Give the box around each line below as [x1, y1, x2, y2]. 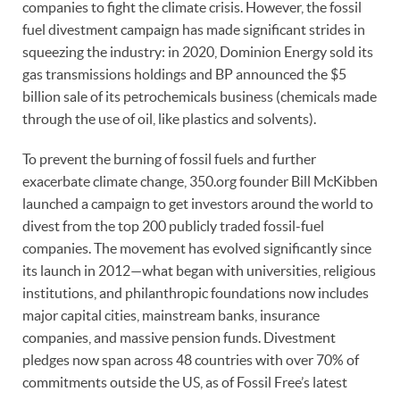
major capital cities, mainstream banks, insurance [22, 307, 320, 324]
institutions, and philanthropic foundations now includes [22, 285, 369, 302]
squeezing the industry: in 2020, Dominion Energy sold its [22, 44, 373, 61]
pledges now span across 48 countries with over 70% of [22, 352, 359, 369]
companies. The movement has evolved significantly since [22, 240, 371, 257]
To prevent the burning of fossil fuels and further [22, 151, 316, 168]
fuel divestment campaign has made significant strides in [22, 21, 365, 38]
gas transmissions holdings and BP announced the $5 [22, 66, 346, 83]
